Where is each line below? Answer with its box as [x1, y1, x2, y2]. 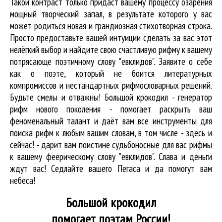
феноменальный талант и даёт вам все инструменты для [10, 114, 212, 127]
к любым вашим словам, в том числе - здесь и [53, 126, 213, 139]
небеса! [10, 174, 35, 186]
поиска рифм [10, 126, 54, 139]
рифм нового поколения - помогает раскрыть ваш [10, 103, 212, 115]
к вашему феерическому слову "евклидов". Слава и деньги [10, 150, 212, 163]
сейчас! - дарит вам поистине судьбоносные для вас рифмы [10, 138, 212, 151]
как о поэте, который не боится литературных [10, 67, 212, 79]
